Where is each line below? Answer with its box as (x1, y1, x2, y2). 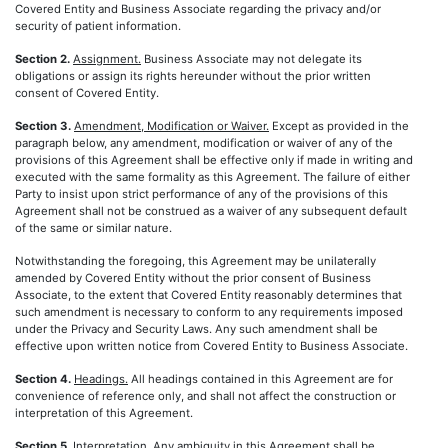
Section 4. (15, 372, 71, 386)
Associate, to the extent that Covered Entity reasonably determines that (15, 288, 402, 302)
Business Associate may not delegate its (141, 52, 362, 66)
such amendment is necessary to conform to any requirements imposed (15, 305, 403, 319)
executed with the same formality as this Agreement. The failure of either (15, 170, 410, 184)
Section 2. (15, 52, 70, 66)
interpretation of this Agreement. (15, 406, 193, 420)
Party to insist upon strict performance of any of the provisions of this (15, 187, 388, 201)
